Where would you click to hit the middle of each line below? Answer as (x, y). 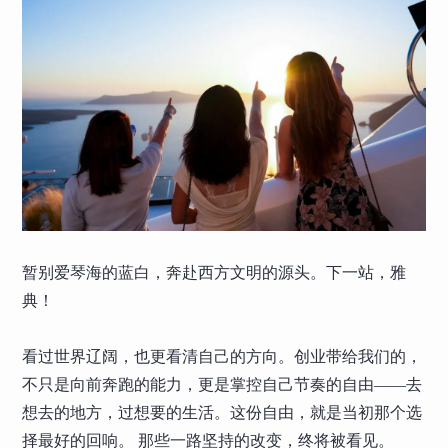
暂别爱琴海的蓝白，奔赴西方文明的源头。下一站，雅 (214, 272)
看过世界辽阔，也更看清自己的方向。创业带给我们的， (222, 356)
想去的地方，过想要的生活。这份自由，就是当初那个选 (222, 412)
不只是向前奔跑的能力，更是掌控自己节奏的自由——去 (222, 384)
